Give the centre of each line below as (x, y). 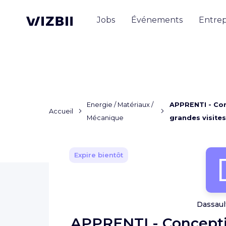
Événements (157, 20)
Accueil (61, 111)
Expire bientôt (99, 155)
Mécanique (105, 118)
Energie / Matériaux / (120, 105)
